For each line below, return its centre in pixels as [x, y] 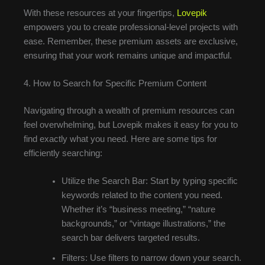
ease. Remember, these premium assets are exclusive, [131, 41]
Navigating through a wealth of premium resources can [129, 110]
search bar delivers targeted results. [130, 238]
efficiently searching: [63, 153]
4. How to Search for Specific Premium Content [115, 83]
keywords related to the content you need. [142, 195]
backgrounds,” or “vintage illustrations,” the [143, 224]
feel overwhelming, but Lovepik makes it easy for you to [131, 125]
